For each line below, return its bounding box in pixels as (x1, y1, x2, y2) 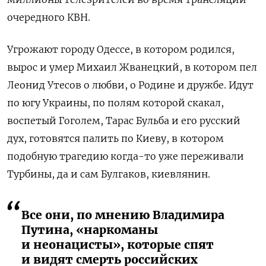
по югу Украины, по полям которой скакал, (7, 96, 224, 109)
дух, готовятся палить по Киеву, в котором (7, 132, 224, 144)
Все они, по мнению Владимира (21, 207, 224, 222)
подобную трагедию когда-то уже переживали (7, 150, 244, 162)
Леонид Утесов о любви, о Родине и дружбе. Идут (7, 78, 254, 91)
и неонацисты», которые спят (21, 237, 214, 252)
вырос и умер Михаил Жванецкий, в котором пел (7, 61, 257, 73)
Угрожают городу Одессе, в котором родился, (7, 43, 235, 55)
